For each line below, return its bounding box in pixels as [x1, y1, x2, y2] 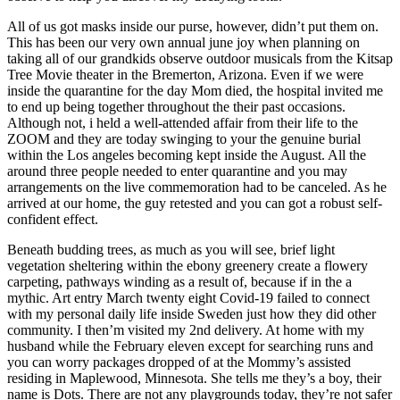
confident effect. [7, 212, 98, 228]
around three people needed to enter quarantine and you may [7, 163, 347, 179]
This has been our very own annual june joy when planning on [7, 35, 360, 51]
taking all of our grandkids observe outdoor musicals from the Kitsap [7, 51, 393, 67]
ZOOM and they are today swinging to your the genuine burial [7, 131, 361, 147]
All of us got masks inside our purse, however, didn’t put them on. [7, 19, 379, 35]
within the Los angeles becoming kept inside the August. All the [7, 147, 366, 163]
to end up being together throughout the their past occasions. [7, 99, 346, 115]
